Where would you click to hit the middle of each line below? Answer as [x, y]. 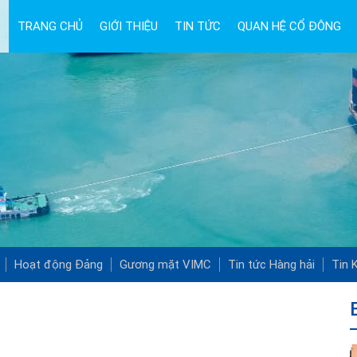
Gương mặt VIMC [165, 265]
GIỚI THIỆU [128, 26]
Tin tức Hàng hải [271, 265]
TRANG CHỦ [50, 26]
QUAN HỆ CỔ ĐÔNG [289, 26]
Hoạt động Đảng [59, 265]
